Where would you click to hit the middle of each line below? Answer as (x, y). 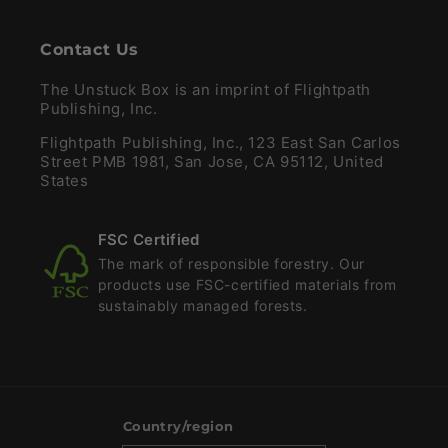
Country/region (178, 426)
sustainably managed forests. (202, 306)
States (64, 181)
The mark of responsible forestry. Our (231, 264)
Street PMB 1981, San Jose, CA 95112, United (212, 162)
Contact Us (89, 50)
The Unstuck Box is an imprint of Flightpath (205, 90)
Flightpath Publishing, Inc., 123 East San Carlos (220, 143)
